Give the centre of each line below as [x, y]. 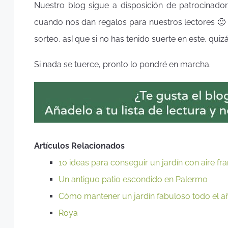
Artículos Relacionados [79, 146]
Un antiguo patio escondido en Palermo [133, 179]
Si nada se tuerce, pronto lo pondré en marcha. [123, 65]
